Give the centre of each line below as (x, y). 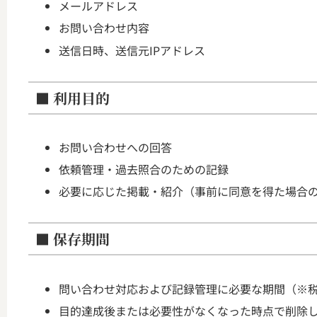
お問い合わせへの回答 (116, 147)
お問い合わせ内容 (104, 28)
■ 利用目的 (73, 98)
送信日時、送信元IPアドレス (132, 50)
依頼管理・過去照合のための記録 (144, 169)
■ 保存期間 (73, 239)
